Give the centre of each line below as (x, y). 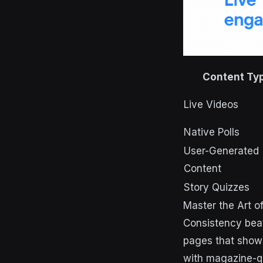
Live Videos (211, 104)
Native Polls (212, 132)
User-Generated (221, 151)
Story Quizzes (217, 187)
